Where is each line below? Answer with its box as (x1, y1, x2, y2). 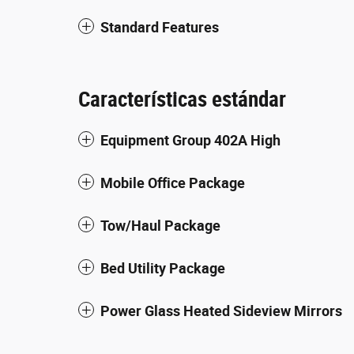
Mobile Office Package (100, 175, 245, 191)
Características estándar (78, 87, 286, 112)
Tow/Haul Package (100, 217, 220, 234)
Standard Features (100, 19, 219, 36)
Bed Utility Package (100, 260, 225, 277)
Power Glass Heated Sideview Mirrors (100, 303, 342, 319)
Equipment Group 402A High (100, 132, 281, 149)
